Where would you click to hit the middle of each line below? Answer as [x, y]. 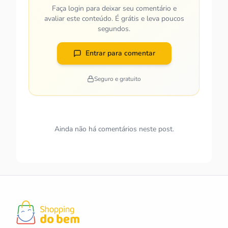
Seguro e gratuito [118, 79]
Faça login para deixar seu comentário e [114, 8]
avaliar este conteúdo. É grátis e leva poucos [114, 19]
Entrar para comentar [120, 53]
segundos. [114, 29]
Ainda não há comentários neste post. [114, 129]
